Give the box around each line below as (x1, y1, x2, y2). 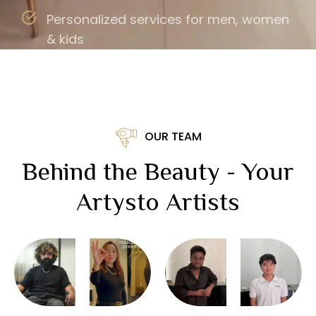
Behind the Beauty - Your (22, 157, 294, 186)
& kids (46, 30, 84, 48)
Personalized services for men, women (46, 10, 289, 28)
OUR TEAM (144, 128, 202, 145)
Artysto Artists (76, 187, 240, 216)
